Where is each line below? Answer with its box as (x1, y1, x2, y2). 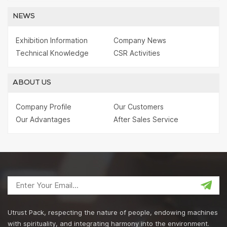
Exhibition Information (16, 35, 88, 45)
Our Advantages (16, 115, 70, 124)
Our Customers (113, 102, 164, 111)
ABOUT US (13, 79, 51, 87)
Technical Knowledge (16, 48, 89, 57)
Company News (113, 35, 166, 45)
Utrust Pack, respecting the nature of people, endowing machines (8, 208, 218, 217)
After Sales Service (113, 115, 178, 124)
